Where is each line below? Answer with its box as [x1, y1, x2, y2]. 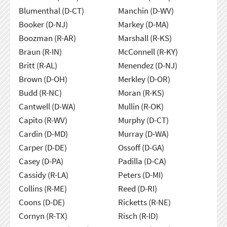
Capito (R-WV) [18, 114, 67, 126]
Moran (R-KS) [118, 87, 164, 98]
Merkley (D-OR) [118, 73, 170, 85]
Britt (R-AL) [18, 59, 57, 71]
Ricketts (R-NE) [118, 196, 171, 208]
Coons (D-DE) [18, 196, 65, 208]
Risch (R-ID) [118, 210, 158, 221]
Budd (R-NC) [18, 87, 62, 98]
